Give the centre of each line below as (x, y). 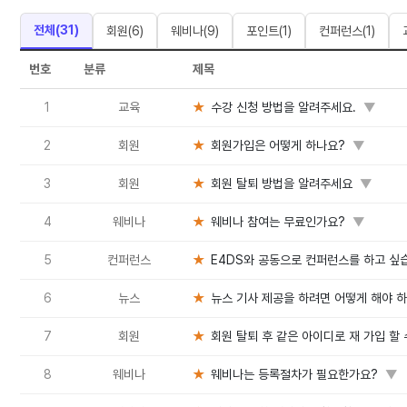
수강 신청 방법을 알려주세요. (283, 107)
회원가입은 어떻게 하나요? (278, 145)
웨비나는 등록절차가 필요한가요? (294, 374)
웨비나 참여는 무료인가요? (278, 222)
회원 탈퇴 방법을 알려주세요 (282, 184)
